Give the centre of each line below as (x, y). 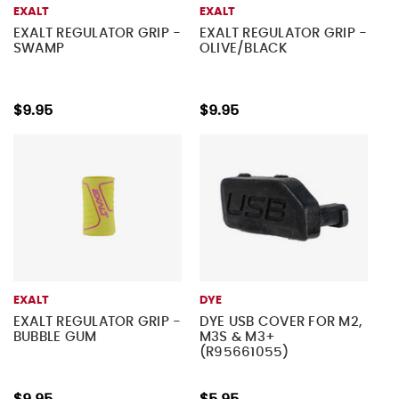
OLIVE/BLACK (244, 49)
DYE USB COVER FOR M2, (281, 322)
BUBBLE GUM (55, 338)
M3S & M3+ (237, 338)
